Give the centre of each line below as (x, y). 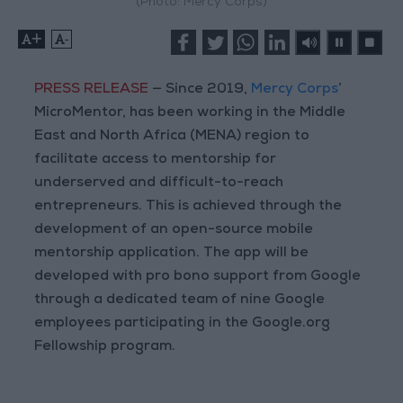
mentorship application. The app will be (172, 254)
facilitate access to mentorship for (156, 161)
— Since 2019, (200, 90)
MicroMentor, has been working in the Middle (190, 114)
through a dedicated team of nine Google (180, 301)
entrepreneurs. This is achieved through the (188, 207)
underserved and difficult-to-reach (159, 184)
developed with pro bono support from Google (198, 278)
